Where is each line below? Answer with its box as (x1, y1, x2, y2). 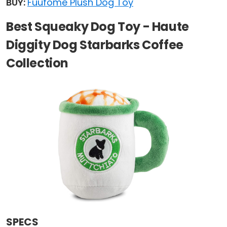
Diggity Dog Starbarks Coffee (6, 36, 183, 54)
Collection (6, 55, 68, 72)
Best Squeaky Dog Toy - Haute (6, 18, 189, 35)
